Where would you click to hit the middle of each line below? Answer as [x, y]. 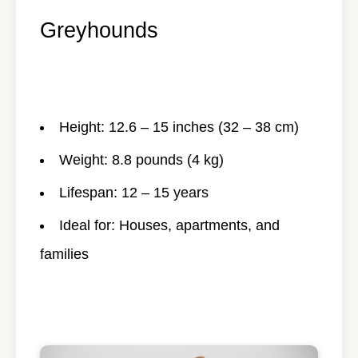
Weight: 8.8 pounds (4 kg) [141, 160]
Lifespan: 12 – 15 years [134, 193]
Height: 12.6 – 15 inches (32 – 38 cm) [179, 127]
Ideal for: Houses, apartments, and [169, 225]
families [64, 254]
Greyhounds [99, 30]
